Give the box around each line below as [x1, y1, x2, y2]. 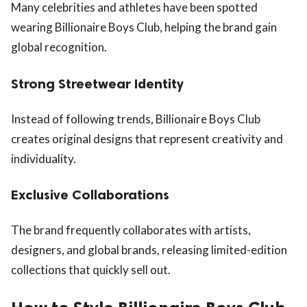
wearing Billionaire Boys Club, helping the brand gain [11, 19, 277, 34]
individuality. [11, 151, 76, 166]
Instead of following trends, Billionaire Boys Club [11, 111, 260, 126]
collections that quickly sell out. [11, 262, 171, 278]
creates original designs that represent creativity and [11, 131, 283, 146]
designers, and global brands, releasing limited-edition [11, 243, 287, 258]
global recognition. [11, 39, 107, 54]
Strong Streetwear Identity [11, 75, 184, 92]
